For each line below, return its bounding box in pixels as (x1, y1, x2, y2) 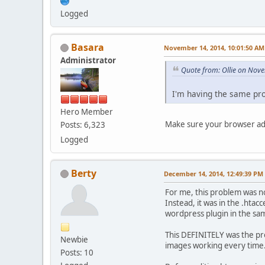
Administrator (60, 54, 116, 66)
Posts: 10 (60, 247, 93, 258)
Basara (71, 40, 104, 54)
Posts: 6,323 (60, 119, 105, 130)
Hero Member (60, 106, 113, 117)
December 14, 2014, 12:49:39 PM (164, 169, 263, 178)
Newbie (60, 234, 88, 245)
